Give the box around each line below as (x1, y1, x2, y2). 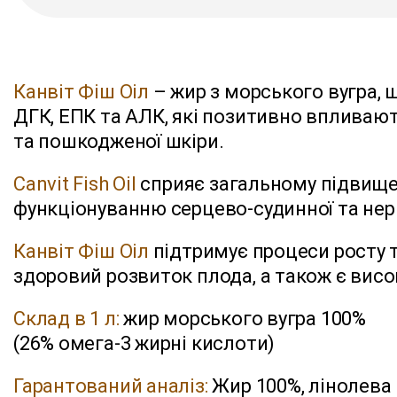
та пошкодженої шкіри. (13, 130, 224, 152)
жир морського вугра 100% (119, 307, 366, 330)
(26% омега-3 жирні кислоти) (13, 332, 276, 354)
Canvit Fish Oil (13, 173, 136, 195)
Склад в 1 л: (13, 307, 120, 330)
